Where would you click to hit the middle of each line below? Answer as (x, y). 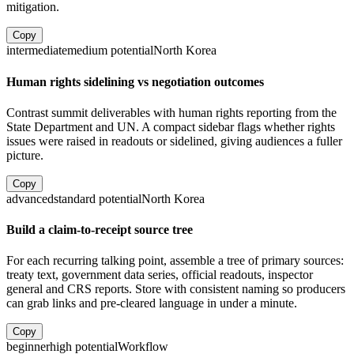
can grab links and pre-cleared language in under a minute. (152, 303)
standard (75, 198)
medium (87, 51)
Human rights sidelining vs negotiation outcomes (135, 81)
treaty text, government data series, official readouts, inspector (160, 275)
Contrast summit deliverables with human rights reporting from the (171, 112)
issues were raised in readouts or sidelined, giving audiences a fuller (174, 141)
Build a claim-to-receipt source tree (100, 230)
